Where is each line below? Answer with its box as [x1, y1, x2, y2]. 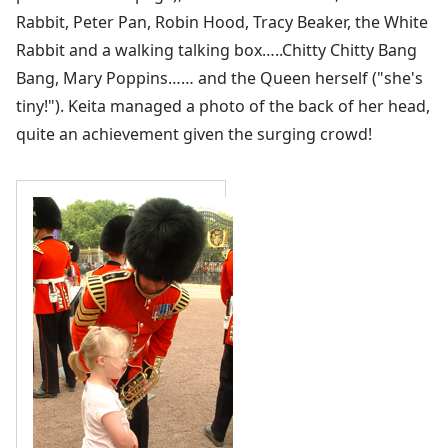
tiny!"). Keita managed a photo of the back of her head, [16, 94, 430, 117]
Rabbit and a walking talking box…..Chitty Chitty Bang [16, 38, 417, 61]
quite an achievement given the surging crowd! [16, 122, 372, 145]
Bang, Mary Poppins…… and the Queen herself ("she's [16, 66, 423, 89]
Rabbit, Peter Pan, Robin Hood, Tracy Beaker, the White [16, 10, 428, 33]
